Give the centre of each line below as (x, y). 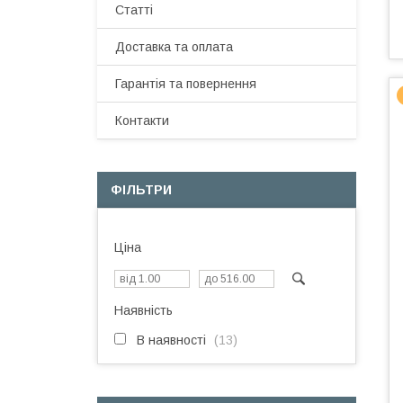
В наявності (171, 340)
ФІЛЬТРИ (141, 190)
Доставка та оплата (174, 47)
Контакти (142, 121)
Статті (134, 10)
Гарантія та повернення (186, 84)
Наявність (143, 310)
